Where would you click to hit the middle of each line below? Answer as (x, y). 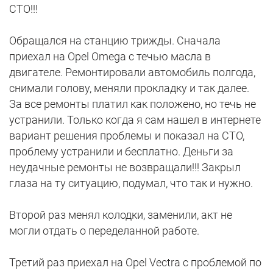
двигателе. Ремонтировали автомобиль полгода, (132, 73)
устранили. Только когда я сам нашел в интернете (135, 120)
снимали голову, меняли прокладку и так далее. (129, 88)
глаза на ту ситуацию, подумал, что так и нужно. (131, 183)
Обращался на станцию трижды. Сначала (115, 41)
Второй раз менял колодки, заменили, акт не (121, 215)
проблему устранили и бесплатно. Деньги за (121, 152)
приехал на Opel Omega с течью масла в (110, 57)
